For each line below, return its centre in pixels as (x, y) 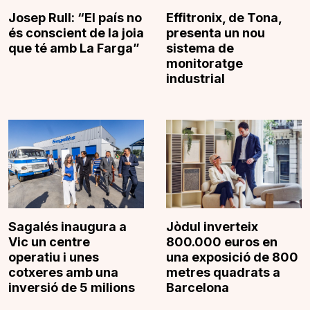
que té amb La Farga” (74, 48)
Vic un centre (49, 241)
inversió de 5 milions (72, 287)
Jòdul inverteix (212, 226)
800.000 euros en (222, 241)
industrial (195, 79)
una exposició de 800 (232, 257)
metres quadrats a (223, 272)
